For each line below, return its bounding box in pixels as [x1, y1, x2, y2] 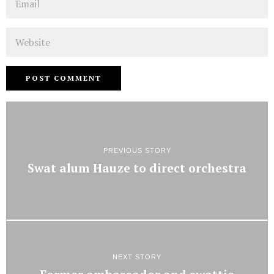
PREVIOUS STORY [103, 147, 171, 155]
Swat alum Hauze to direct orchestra [28, 160, 246, 177]
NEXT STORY [113, 253, 161, 261]
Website [6, 28, 39, 40]
